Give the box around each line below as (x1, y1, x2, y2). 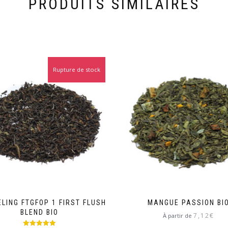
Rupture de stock (53, 65, 100, 73)
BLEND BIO (20, 208, 59, 217)
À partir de (162, 212, 193, 220)
